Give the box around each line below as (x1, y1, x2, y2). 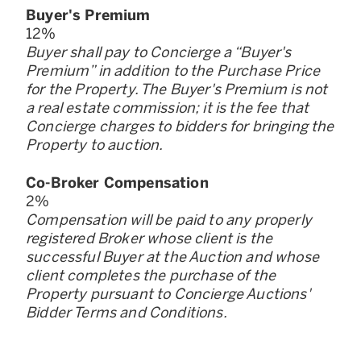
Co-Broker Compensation (26, 173, 209, 192)
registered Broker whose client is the (26, 229, 273, 247)
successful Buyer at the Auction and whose (26, 247, 319, 266)
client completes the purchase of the (26, 266, 276, 284)
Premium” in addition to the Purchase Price (26, 61, 321, 80)
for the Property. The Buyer (26, 80, 210, 98)
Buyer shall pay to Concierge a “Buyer (26, 43, 281, 61)
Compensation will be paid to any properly (26, 210, 312, 229)
